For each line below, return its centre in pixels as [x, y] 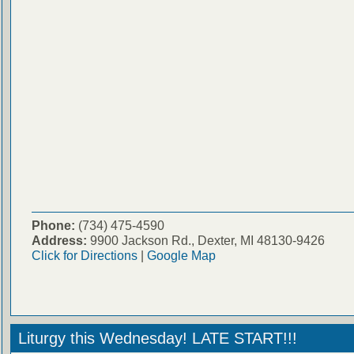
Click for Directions [84, 255]
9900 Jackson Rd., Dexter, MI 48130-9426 [205, 240]
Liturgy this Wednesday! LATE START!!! [157, 338]
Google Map [181, 255]
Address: [59, 240]
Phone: [53, 225]
